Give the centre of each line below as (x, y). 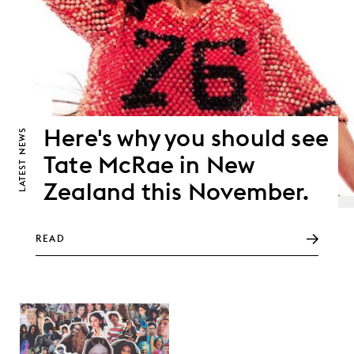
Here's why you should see (186, 137)
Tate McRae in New (149, 164)
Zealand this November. (177, 191)
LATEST (22, 173)
